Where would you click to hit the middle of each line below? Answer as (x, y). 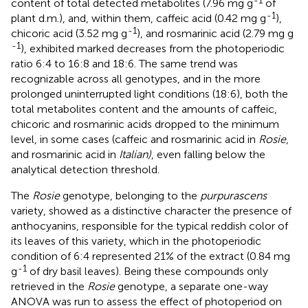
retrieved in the (49, 287)
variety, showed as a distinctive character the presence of (151, 211)
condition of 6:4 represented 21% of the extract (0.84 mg (151, 256)
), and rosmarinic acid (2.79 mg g (215, 34)
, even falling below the (208, 155)
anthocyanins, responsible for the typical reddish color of (150, 226)
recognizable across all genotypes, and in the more (136, 79)
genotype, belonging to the (130, 196)
